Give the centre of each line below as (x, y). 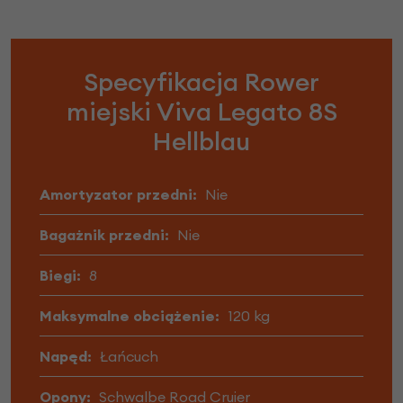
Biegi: (60, 276)
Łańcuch (129, 357)
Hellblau (201, 142)
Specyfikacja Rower (201, 82)
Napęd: (66, 357)
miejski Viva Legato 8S (201, 112)
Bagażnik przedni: (104, 235)
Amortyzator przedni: (118, 195)
